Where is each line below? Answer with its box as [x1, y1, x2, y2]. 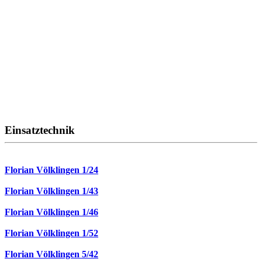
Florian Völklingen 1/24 [5, 164, 98, 175]
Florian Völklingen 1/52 [5, 227, 98, 238]
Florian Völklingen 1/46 [5, 206, 98, 217]
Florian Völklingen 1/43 [5, 185, 98, 196]
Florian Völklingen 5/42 [5, 249, 98, 259]
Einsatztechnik [5, 123, 75, 136]
